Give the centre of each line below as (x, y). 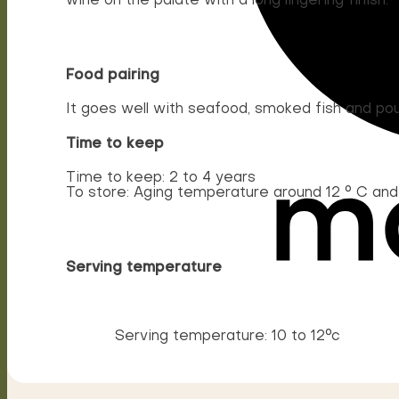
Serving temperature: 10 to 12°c (228, 337)
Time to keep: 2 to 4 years (161, 178)
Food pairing (113, 76)
